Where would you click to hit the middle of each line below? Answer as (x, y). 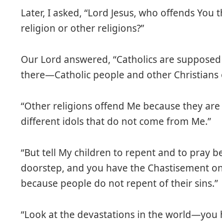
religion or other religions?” (83, 28)
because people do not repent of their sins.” (120, 183)
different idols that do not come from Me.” (116, 121)
